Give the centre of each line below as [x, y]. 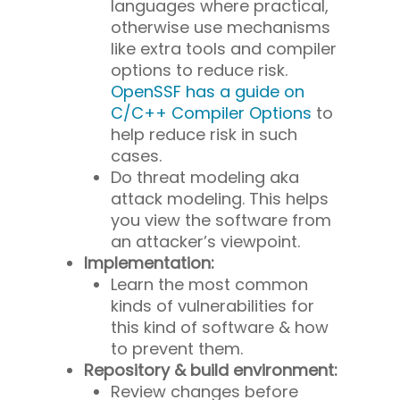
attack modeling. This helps [220, 198]
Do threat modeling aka [205, 177]
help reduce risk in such [204, 134]
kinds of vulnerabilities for [212, 305]
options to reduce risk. [199, 70]
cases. [136, 155]
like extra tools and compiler [224, 48]
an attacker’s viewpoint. [205, 241]
